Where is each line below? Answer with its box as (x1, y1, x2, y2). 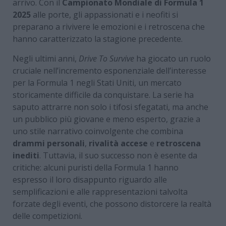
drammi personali (13, 137, 85, 149)
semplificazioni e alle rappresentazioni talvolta (13, 186, 188, 197)
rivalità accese (89, 137, 148, 149)
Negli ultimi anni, (13, 52, 79, 64)
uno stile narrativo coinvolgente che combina (13, 125, 183, 137)
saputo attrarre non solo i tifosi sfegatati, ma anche (13, 101, 208, 112)
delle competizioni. (13, 210, 82, 221)
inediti (13, 149, 39, 161)
